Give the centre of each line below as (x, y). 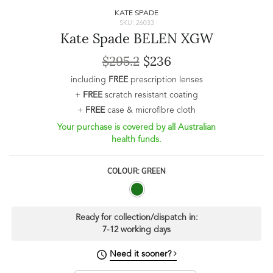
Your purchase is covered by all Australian (136, 128)
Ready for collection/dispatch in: (136, 218)
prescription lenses (165, 80)
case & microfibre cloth (150, 111)
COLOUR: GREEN (136, 171)
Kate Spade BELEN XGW (136, 39)
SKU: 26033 (136, 24)
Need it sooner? (141, 254)
